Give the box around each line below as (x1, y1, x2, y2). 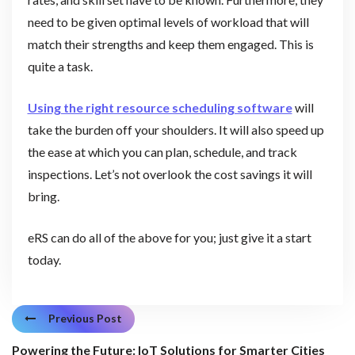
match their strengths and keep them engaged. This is (27, 36, 314, 52)
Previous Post (48, 311, 122, 326)
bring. (27, 188, 62, 204)
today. (27, 251, 61, 267)
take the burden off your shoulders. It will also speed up (27, 121, 324, 137)
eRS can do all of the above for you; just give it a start (27, 229, 311, 245)
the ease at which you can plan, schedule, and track (27, 143, 297, 159)
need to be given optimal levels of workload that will (27, 13, 309, 29)
